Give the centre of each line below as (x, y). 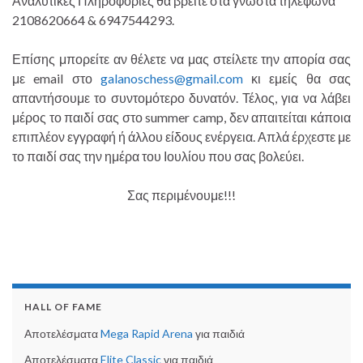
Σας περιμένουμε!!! (181, 195)
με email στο (56, 79)
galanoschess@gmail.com (171, 79)
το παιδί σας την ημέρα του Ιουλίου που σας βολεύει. (158, 156)
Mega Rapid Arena (147, 334)
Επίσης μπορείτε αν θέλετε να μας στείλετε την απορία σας (181, 59)
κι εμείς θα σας (297, 79)
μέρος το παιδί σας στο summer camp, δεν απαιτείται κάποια (181, 117)
